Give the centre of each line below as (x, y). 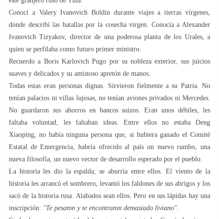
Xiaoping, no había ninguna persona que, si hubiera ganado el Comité (109, 134)
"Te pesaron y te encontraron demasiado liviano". (111, 208)
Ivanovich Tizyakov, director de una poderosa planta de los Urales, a (109, 37)
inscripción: (26, 208)
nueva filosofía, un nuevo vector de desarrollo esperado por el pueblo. (106, 159)
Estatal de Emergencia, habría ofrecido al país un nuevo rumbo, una (109, 147)
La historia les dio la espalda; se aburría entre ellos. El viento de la (109, 171)
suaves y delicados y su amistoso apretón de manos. (80, 73)
